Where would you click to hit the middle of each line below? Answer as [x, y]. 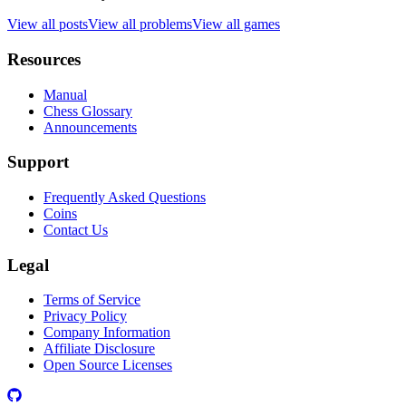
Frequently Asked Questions [125, 197]
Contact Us [76, 229]
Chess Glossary [88, 111]
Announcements [90, 127]
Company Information [107, 333]
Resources [44, 59]
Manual [65, 94]
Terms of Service [92, 300]
